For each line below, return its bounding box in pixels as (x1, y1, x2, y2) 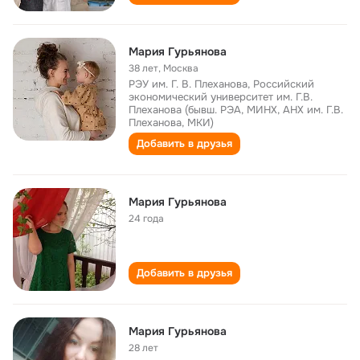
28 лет (129, 342, 158, 354)
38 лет (129, 62, 158, 75)
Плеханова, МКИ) (129, 116, 214, 129)
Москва (163, 62, 198, 75)
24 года (129, 212, 164, 225)
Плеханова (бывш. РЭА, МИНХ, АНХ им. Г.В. (129, 103, 343, 117)
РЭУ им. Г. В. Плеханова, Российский (129, 77, 314, 91)
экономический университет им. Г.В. (129, 90, 313, 104)
